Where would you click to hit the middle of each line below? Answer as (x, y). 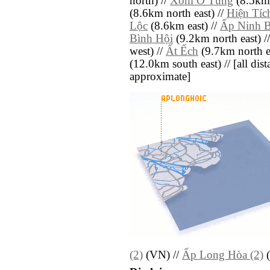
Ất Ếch (182, 52)
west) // (148, 52)
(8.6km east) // (184, 26)
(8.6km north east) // (178, 14)
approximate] (160, 77)
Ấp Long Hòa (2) (223, 255)
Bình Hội (151, 39)
